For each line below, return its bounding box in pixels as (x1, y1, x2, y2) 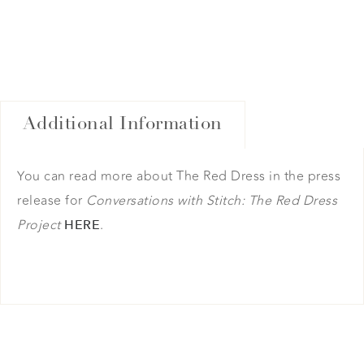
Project (17, 214, 61, 235)
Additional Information (22, 115, 223, 134)
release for (17, 190, 86, 210)
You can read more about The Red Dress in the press (17, 166, 340, 186)
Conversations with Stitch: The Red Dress (86, 190, 337, 210)
